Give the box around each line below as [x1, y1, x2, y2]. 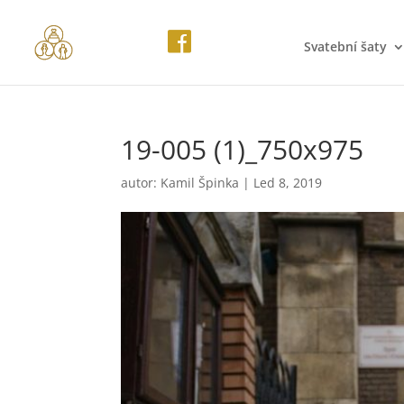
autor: [121, 174, 161, 191]
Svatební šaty [304, 38, 387, 55]
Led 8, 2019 [253, 174, 323, 191]
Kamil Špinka [161, 174, 240, 191]
